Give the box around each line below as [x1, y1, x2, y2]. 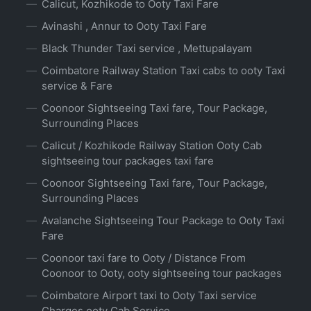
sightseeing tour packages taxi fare [42, 154, 214, 168]
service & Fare [42, 79, 112, 93]
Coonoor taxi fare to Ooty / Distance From [42, 251, 246, 265]
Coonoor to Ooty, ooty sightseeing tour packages [42, 267, 282, 280]
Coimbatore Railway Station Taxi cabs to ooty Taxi [42, 64, 285, 78]
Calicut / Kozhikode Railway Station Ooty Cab [42, 139, 262, 153]
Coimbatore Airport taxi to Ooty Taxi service [42, 289, 257, 303]
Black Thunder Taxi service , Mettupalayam [42, 42, 252, 56]
